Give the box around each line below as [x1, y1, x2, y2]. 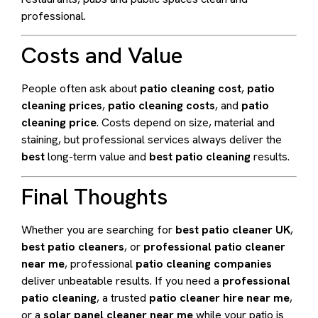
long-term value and [45, 149, 149, 165]
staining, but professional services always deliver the [21, 132, 282, 148]
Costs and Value [21, 40, 183, 71]
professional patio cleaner [143, 238, 285, 254]
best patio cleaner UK [175, 221, 290, 237]
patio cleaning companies [136, 256, 272, 271]
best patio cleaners [21, 238, 124, 254]
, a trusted [97, 290, 149, 305]
